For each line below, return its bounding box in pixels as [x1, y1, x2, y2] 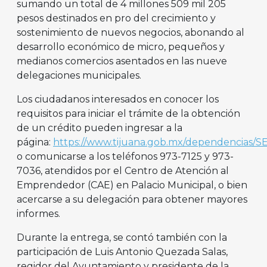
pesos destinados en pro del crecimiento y [17, 13, 216, 24]
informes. [17, 208, 60, 220]
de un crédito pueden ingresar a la [17, 122, 182, 134]
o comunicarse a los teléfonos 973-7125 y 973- [17, 151, 234, 163]
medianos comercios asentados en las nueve [17, 55, 227, 67]
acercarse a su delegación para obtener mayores [17, 194, 247, 206]
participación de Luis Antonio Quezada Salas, [17, 246, 228, 258]
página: [17, 136, 53, 148]
